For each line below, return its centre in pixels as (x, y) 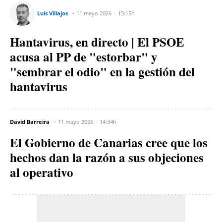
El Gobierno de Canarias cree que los (109, 142)
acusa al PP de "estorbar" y (84, 56)
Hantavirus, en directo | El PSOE (97, 42)
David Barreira (30, 121)
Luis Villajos (53, 13)
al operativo (42, 172)
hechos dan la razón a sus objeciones (107, 157)
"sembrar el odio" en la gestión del (102, 71)
